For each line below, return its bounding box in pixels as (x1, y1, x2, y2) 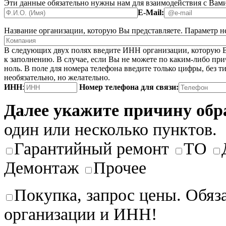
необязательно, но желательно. (4, 73, 110, 82)
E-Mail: (138, 8, 164, 17)
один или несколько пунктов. (4, 120, 217, 139)
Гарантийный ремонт (14, 139, 169, 158)
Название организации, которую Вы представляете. (4, 26, 183, 35)
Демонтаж (4, 158, 79, 177)
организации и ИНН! (4, 204, 157, 223)
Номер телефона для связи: (79, 82, 179, 91)
